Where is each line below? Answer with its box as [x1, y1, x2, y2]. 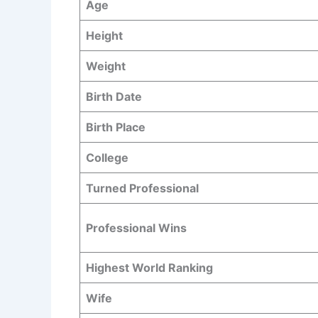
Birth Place [86, 119, 146, 134]
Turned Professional [86, 180, 199, 195]
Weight [86, 58, 126, 73]
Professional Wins [86, 220, 187, 235]
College [86, 150, 128, 165]
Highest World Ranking [86, 260, 213, 275]
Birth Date [86, 89, 142, 104]
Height [86, 28, 123, 43]
